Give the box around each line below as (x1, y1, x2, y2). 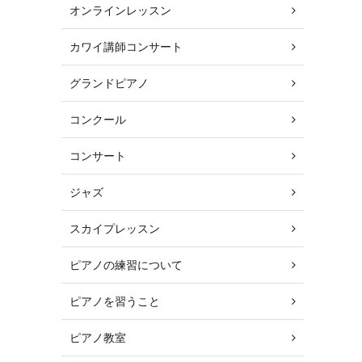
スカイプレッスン (69, 221, 160, 235)
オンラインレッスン (69, 3, 171, 17)
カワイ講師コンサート (69, 40, 183, 53)
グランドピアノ (69, 76, 149, 90)
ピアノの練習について (69, 258, 183, 271)
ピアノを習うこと (69, 294, 160, 308)
